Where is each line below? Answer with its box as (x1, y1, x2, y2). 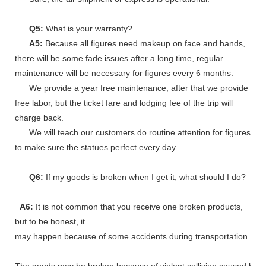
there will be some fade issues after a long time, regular (15, 53, 223, 64)
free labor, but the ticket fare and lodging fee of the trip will (15, 98, 233, 108)
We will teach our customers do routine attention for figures (15, 128, 251, 138)
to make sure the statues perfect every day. (15, 142, 178, 153)
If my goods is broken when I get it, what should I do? (43, 172, 251, 182)
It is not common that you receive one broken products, (33, 202, 243, 212)
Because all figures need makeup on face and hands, (43, 39, 245, 49)
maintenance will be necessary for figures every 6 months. (15, 68, 233, 78)
